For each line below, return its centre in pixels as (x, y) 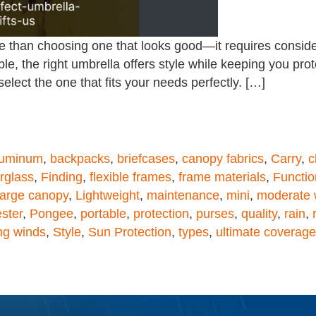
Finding (62, 177)
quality (259, 213)
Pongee (51, 213)
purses (215, 213)
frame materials (222, 177)
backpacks (80, 158)
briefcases (146, 158)
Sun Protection (130, 232)
